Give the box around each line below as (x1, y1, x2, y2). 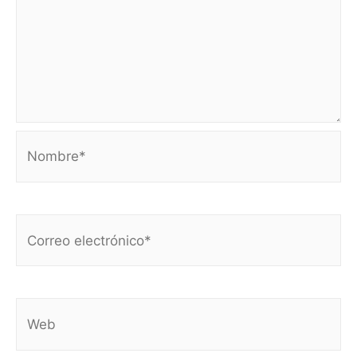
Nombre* (15, 136, 74, 153)
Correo (15, 220, 58, 237)
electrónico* (15, 250, 92, 267)
